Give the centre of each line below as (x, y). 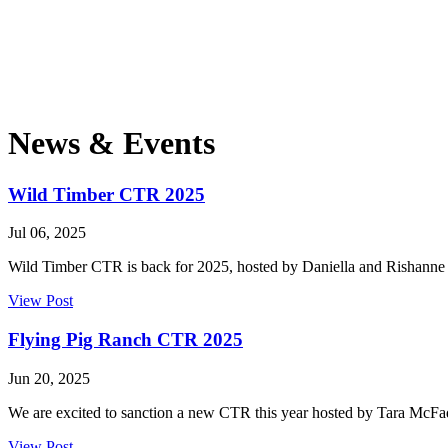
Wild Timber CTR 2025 (106, 194)
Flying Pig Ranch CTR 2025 (125, 340)
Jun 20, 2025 (49, 378)
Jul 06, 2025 (47, 233)
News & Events (111, 143)
